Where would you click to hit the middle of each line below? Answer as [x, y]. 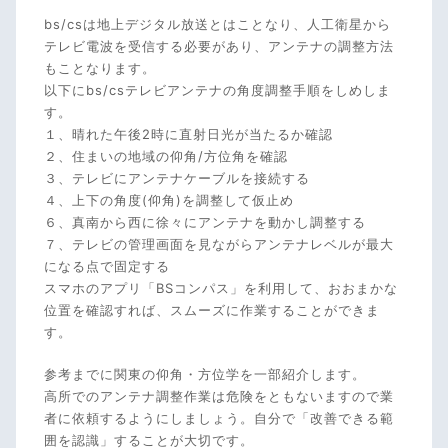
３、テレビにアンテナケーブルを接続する [177, 177]
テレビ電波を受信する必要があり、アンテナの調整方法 [219, 45]
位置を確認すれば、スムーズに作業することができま [212, 309]
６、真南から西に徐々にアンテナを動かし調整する [205, 221]
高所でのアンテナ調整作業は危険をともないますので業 [219, 395]
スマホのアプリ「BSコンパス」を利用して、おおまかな [221, 287]
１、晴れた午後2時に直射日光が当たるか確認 [188, 133]
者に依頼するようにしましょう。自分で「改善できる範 [219, 417]
